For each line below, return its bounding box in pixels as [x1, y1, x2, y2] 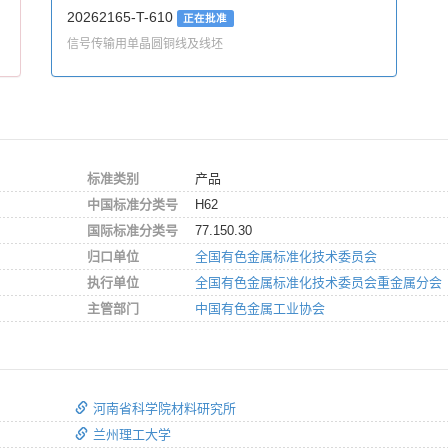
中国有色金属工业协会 [195, 300, 325, 316]
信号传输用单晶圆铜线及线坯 [67, 33, 223, 51]
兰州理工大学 [93, 426, 171, 442]
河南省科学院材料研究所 [93, 400, 236, 416]
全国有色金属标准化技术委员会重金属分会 [195, 274, 442, 290]
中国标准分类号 [87, 196, 178, 212]
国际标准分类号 [87, 222, 178, 238]
